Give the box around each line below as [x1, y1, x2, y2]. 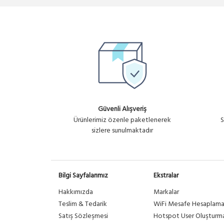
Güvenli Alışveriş [98, 103, 146, 115]
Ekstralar [153, 170, 178, 181]
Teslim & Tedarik [58, 198, 107, 210]
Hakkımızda [58, 186, 93, 198]
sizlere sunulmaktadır [91, 125, 153, 136]
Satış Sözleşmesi [58, 210, 108, 222]
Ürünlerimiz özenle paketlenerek [73, 114, 171, 126]
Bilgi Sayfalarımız [58, 170, 108, 181]
